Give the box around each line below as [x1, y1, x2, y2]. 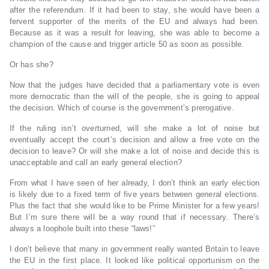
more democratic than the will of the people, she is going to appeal [9, 92, 260, 101]
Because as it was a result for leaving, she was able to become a [9, 28, 260, 38]
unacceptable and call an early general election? [9, 158, 183, 168]
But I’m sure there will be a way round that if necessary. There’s [9, 213, 260, 222]
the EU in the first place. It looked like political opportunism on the [9, 256, 260, 265]
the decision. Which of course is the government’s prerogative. [9, 103, 234, 113]
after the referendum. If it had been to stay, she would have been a [9, 5, 260, 15]
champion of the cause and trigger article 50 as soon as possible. [9, 40, 244, 49]
